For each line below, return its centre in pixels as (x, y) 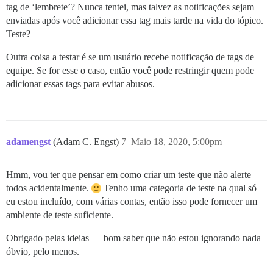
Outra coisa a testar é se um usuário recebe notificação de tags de (130, 57)
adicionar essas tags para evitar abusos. (80, 83)
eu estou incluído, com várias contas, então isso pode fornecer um (132, 201)
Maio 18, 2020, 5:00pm (176, 141)
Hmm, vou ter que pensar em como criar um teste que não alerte (129, 174)
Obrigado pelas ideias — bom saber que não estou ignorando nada (133, 238)
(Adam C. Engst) (87, 141)
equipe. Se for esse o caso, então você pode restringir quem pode (130, 70)
